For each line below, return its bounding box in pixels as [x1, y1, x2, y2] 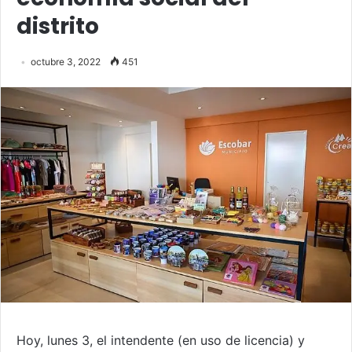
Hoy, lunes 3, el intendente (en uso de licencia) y [16, 332, 305, 348]
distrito [16, 10, 104, 42]
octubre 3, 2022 [31, 55, 101, 68]
